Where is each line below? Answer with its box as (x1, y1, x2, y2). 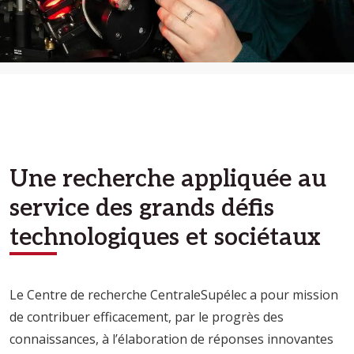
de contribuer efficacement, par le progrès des (9, 308, 284, 326)
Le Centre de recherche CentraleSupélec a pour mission (9, 286, 338, 304)
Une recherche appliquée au (9, 164, 326, 194)
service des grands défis (9, 194, 274, 224)
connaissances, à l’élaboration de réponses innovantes (9, 330, 333, 348)
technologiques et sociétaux (9, 223, 321, 253)
